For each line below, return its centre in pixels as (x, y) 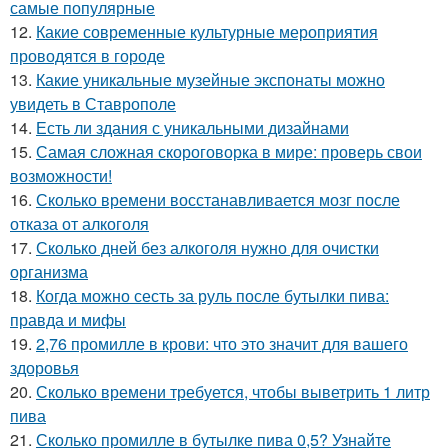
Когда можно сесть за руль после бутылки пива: (212, 295)
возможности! (61, 175)
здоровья (44, 367)
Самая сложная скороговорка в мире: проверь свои (229, 151)
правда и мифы (68, 319)
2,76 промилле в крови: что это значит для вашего (222, 343)
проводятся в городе (87, 55)
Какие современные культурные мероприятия (207, 31)
